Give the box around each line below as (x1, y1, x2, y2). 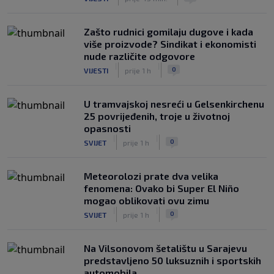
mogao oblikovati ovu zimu (84, 194, 209, 206)
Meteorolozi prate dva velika (84, 170, 218, 182)
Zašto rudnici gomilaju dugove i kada (84, 26, 253, 37)
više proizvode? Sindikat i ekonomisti (84, 38, 256, 50)
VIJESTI (84, 65, 108, 75)
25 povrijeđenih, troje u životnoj (84, 110, 230, 122)
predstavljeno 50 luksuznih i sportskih (84, 254, 261, 266)
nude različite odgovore (84, 50, 195, 62)
